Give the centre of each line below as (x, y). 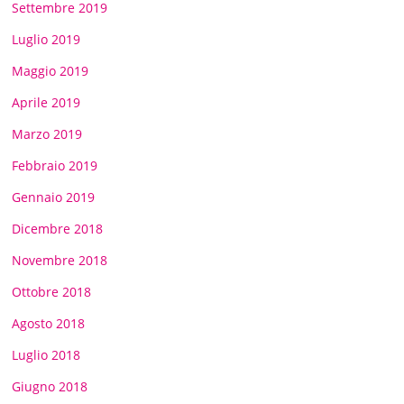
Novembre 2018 (60, 260)
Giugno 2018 (50, 386)
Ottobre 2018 (52, 291)
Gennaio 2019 (54, 197)
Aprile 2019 (46, 102)
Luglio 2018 (46, 354)
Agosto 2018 (49, 323)
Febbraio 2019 (55, 165)
